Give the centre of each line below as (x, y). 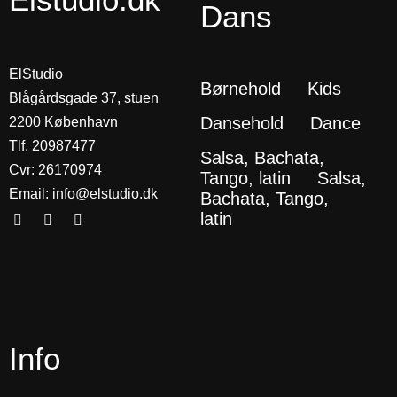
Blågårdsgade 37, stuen (84, 97)
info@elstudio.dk (105, 193)
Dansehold (241, 123)
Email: (31, 193)
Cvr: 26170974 (55, 169)
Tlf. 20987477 (52, 145)
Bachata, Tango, (264, 198)
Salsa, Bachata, (262, 157)
